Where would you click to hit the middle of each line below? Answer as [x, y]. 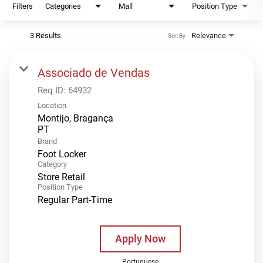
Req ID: [53, 90]
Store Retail [61, 177]
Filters [23, 6]
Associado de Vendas [94, 73]
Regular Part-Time [75, 200]
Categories [63, 6]
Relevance [209, 35]
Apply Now [140, 238]
